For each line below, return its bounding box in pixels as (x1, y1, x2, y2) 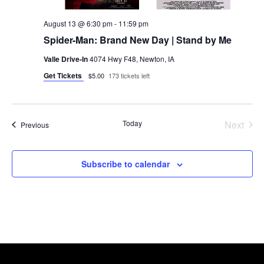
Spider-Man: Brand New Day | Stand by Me (43, 32, 232, 47)
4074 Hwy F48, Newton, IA (89, 53, 174, 64)
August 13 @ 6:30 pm (43, 18, 113, 28)
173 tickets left (108, 70, 150, 80)
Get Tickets (43, 70, 84, 81)
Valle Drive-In (43, 53, 90, 64)
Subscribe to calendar (81, 157, 170, 170)
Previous (20, 119, 49, 130)
